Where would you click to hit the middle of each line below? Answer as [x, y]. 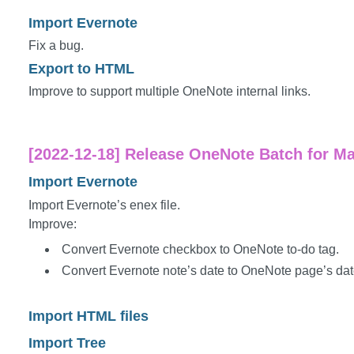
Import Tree [67, 343]
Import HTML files [88, 316]
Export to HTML [81, 68]
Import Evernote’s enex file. [104, 205]
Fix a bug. [56, 46]
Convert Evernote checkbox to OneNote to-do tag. [200, 249]
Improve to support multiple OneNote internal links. [169, 92]
